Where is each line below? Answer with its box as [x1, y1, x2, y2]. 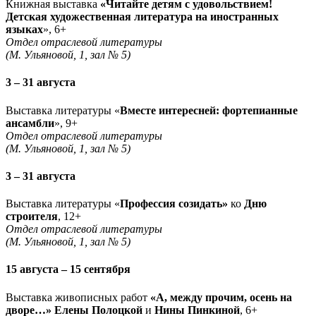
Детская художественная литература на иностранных [6, 11, 279, 23]
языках [6, 23, 43, 36]
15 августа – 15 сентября [6, 263, 130, 276]
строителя [6, 210, 58, 223]
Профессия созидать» [120, 197, 231, 210]
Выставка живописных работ [6, 291, 150, 303]
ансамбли [6, 116, 54, 129]
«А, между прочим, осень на [150, 291, 292, 303]
